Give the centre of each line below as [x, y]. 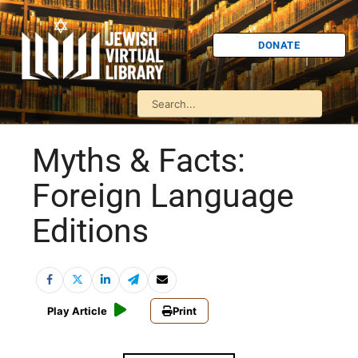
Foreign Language [163, 196]
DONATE [279, 45]
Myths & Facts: [139, 161]
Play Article [77, 311]
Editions [90, 231]
